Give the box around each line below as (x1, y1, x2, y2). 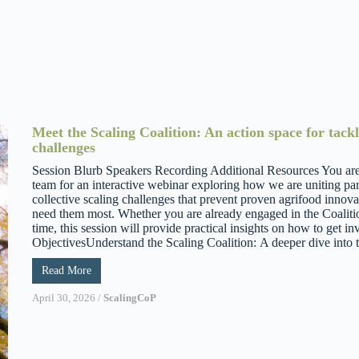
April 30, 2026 (32, 291, 95, 304)
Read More (42, 264, 91, 276)
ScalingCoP (103, 291, 156, 304)
